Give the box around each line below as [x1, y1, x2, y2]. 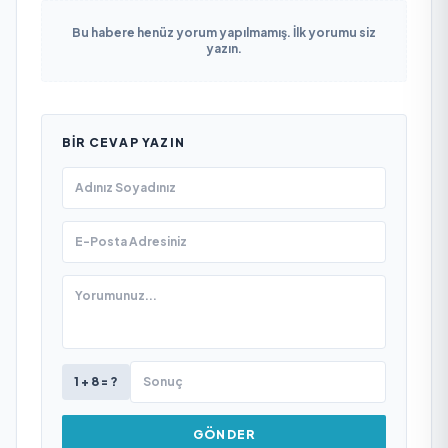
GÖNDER [192, 426, 256, 442]
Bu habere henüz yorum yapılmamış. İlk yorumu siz [72, 24, 376, 40]
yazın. [206, 40, 242, 56]
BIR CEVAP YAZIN [62, 134, 185, 150]
